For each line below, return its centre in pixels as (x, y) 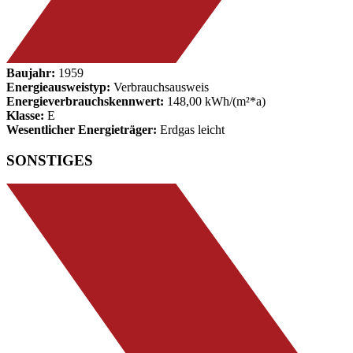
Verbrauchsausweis (160, 87)
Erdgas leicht (191, 129)
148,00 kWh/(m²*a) (215, 101)
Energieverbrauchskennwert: (85, 101)
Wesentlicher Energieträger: (82, 129)
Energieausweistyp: (58, 87)
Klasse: (25, 115)
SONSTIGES (50, 160)
